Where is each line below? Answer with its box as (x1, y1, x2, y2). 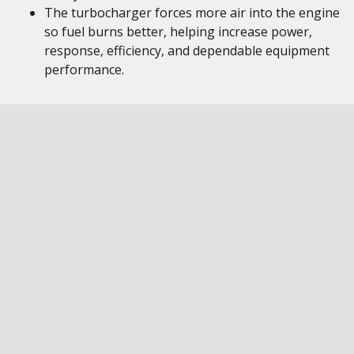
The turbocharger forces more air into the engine (44, 4, 340, 21)
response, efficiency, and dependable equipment (44, 42, 330, 59)
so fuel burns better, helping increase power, (44, 23, 312, 40)
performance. (44, 61, 124, 78)
